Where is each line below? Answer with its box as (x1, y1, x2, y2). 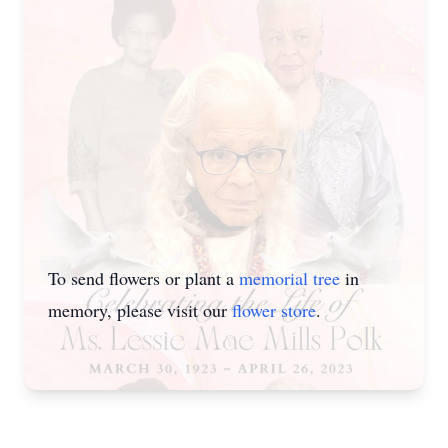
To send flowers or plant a (48, 266, 239, 290)
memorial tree (239, 266, 340, 290)
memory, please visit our (48, 298, 232, 322)
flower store (232, 298, 316, 322)
